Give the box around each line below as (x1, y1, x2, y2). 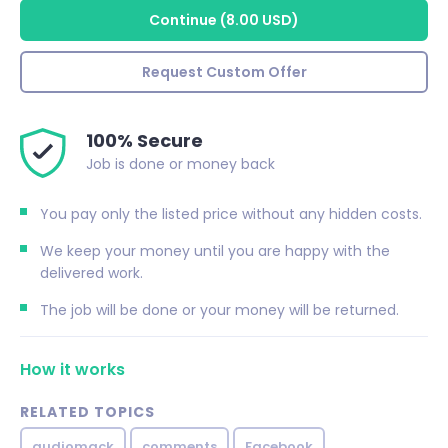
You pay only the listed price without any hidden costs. (40, 204, 422, 225)
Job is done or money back (86, 154, 276, 175)
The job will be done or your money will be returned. (40, 300, 399, 321)
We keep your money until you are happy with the (40, 241, 390, 262)
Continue (149, 10, 217, 31)
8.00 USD (226, 10, 292, 31)
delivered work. (40, 263, 143, 284)
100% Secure (86, 128, 204, 154)
